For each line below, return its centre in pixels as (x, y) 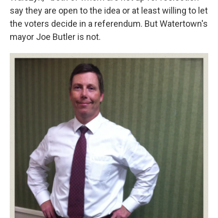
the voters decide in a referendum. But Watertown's (109, 24)
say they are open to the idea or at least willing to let (109, 11)
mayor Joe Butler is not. (55, 37)
